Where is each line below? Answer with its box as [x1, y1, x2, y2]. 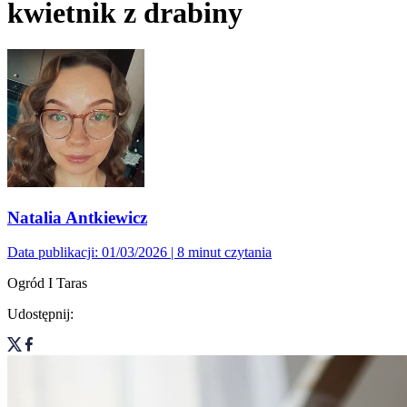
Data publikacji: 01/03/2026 [7, 244, 167, 261]
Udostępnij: [7, 306, 74, 323]
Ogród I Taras [7, 275, 87, 292]
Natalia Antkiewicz [7, 207, 147, 227]
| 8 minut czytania [167, 244, 272, 261]
